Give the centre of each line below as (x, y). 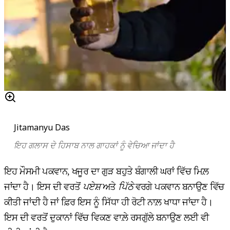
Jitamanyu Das (42, 128)
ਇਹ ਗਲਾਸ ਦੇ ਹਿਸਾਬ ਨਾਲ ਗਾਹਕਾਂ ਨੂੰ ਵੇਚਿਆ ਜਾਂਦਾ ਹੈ (94, 146)
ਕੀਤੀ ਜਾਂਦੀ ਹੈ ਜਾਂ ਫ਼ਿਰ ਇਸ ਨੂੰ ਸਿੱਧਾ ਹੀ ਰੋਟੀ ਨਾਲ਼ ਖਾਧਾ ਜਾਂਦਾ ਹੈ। (109, 203)
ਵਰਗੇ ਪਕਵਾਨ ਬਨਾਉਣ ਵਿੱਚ (179, 187)
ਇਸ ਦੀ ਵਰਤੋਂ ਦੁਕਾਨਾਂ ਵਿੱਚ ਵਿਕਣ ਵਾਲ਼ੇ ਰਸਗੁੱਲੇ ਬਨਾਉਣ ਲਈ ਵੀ (107, 218)
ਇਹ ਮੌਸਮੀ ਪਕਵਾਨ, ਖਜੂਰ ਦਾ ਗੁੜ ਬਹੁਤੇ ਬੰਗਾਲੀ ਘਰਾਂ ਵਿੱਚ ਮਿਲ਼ (107, 172)
